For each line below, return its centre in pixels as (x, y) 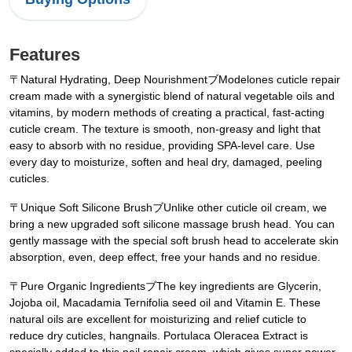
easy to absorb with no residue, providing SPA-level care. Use (162, 146)
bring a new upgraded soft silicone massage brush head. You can (172, 224)
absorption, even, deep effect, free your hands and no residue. (165, 257)
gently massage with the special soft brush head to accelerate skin (174, 241)
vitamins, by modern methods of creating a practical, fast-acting (167, 113)
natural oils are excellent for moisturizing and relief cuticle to (158, 319)
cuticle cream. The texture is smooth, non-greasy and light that (165, 129)
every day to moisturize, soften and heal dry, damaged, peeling (166, 162)
